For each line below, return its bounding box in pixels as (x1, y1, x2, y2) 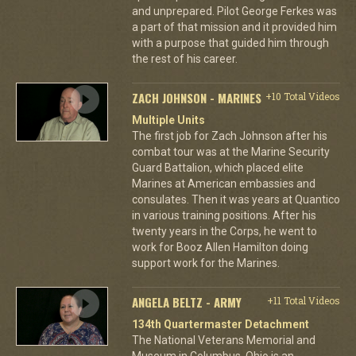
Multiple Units (131, 113, 205, 126)
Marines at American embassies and (131, 176, 315, 190)
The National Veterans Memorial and (131, 333, 315, 346)
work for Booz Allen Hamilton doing (131, 240, 308, 253)
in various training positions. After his (131, 208, 316, 222)
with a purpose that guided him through (131, 36, 329, 49)
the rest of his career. (131, 52, 238, 65)
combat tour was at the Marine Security (131, 145, 330, 158)
